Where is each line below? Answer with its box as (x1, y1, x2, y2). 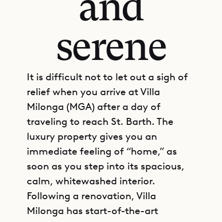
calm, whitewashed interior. (27, 175, 155, 187)
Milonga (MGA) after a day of (27, 101, 161, 112)
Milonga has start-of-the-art (27, 205, 158, 217)
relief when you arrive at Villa (27, 86, 160, 98)
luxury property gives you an (27, 130, 157, 142)
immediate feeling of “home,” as (27, 145, 177, 157)
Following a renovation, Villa (27, 190, 156, 202)
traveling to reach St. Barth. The (27, 115, 173, 127)
